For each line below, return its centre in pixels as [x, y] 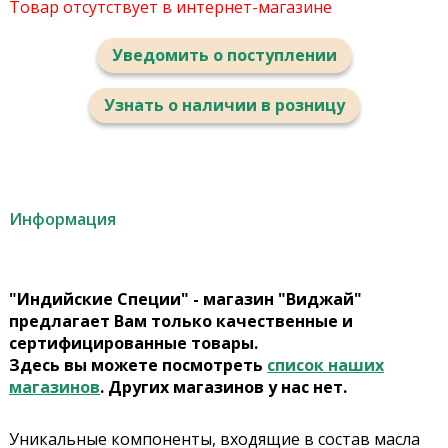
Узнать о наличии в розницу [224, 105]
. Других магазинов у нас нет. [223, 387]
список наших [325, 365]
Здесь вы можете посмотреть [137, 365]
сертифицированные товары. [133, 343]
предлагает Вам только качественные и [180, 321]
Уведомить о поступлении [224, 55]
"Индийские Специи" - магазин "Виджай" [185, 299]
